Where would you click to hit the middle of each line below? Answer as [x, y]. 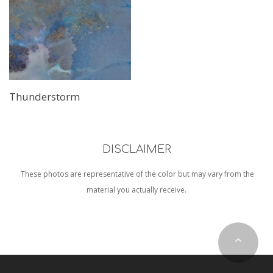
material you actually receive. [136, 191]
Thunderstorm [44, 98]
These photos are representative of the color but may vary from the [136, 175]
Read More [70, 92]
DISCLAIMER [136, 149]
